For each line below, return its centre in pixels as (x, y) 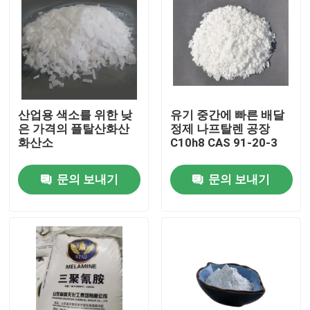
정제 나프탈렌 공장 (220, 129)
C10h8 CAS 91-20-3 (224, 143)
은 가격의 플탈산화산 (74, 129)
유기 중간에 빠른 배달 (227, 115)
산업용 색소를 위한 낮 (75, 115)
